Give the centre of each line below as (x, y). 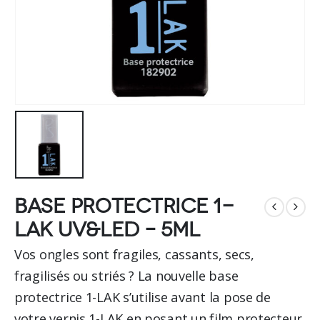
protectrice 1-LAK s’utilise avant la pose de (142, 296)
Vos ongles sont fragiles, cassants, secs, (134, 254)
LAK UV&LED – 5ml (107, 230)
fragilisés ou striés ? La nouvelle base (126, 275)
